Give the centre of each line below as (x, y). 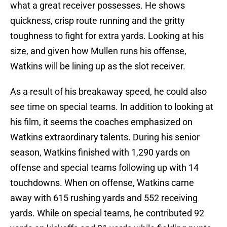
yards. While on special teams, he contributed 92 (107, 213)
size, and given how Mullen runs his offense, (98, 51)
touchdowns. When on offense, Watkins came (102, 183)
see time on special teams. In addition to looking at (112, 107)
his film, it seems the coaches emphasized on (101, 122)
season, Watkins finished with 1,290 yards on (100, 153)
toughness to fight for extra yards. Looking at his (107, 36)
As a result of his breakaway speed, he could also (108, 92)
